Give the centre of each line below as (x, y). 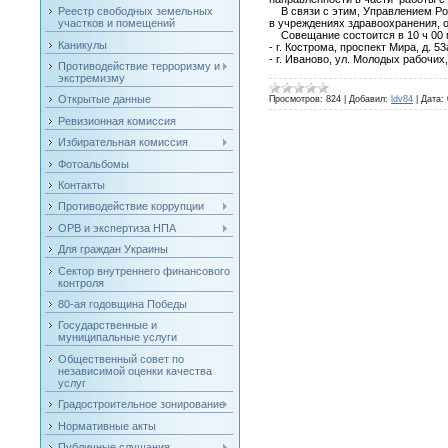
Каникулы (82, 44)
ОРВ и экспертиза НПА (116, 227)
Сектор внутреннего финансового (143, 270)
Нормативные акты (106, 425)
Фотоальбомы (93, 163)
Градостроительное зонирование (141, 404)
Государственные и (107, 325)
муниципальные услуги (117, 337)
